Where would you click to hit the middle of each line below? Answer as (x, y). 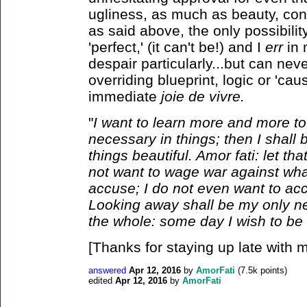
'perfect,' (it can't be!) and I (177, 47)
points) (272, 270)
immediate (125, 96)
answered (107, 270)
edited (100, 280)
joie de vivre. (203, 96)
